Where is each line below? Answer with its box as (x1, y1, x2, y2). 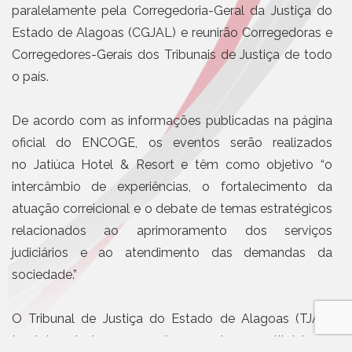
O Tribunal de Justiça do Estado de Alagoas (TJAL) (11, 310, 333, 326)
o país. (11, 68, 49, 84)
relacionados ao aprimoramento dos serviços (11, 222, 333, 238)
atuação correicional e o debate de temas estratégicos (11, 200, 333, 216)
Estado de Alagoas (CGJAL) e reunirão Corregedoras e (11, 24, 333, 40)
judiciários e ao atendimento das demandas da (11, 244, 333, 260)
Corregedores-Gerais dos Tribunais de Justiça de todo (11, 46, 333, 62)
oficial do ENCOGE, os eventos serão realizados (11, 134, 333, 150)
